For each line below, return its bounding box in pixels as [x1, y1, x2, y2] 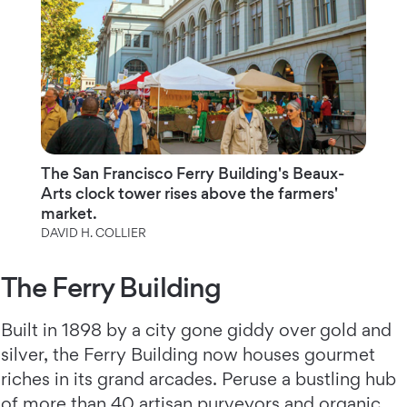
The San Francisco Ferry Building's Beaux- [40, 163, 344, 183]
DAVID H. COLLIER [40, 224, 146, 240]
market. [40, 203, 97, 223]
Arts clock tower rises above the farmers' [40, 183, 337, 203]
